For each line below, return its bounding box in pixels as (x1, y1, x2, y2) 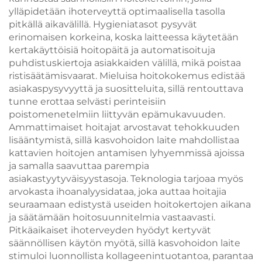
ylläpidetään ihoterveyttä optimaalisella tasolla (9, 6, 225, 17)
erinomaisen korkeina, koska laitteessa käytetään (9, 32, 239, 43)
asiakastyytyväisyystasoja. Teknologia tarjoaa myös (9, 173, 243, 184)
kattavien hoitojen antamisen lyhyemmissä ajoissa (9, 147, 244, 158)
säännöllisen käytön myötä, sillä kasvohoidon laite (9, 237, 240, 249)
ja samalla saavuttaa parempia (9, 160, 149, 171)
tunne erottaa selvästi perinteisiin (9, 96, 166, 107)
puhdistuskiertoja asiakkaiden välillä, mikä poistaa (9, 57, 241, 68)
